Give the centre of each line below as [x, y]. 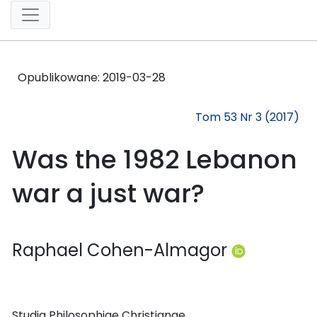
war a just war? [108, 193]
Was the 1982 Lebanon [155, 159]
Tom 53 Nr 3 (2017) [247, 117]
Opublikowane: [60, 77]
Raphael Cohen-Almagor [122, 250]
